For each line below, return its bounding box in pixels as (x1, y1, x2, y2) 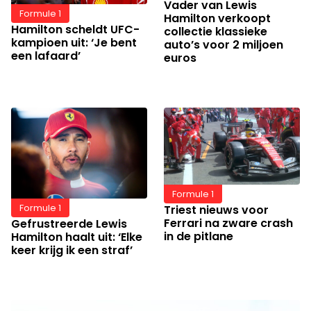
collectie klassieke (164, 24, 267, 40)
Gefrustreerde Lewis (11, 215, 127, 232)
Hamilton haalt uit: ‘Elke (11, 228, 142, 245)
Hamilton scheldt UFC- (11, 21, 140, 37)
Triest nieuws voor (164, 201, 269, 218)
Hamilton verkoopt (164, 10, 271, 27)
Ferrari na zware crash (164, 215, 293, 231)
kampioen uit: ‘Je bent (11, 34, 137, 51)
